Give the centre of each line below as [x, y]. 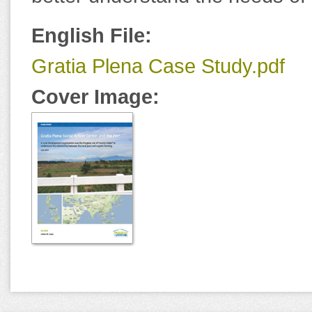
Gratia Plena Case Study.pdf [158, 66]
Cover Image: [98, 96]
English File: [94, 35]
